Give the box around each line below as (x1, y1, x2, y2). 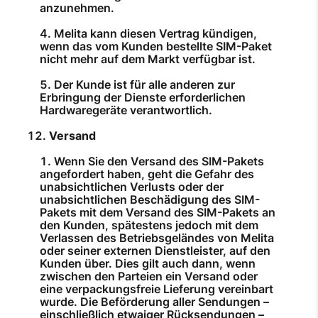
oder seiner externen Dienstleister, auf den (40, 243, 270, 258)
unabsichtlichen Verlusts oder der (40, 180, 224, 194)
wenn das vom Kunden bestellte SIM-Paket (40, 39, 272, 54)
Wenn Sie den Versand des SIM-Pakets (54, 154, 264, 169)
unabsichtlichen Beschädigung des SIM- (40, 192, 260, 207)
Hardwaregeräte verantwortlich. (40, 103, 212, 118)
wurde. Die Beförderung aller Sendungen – (40, 295, 269, 309)
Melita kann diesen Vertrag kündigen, (54, 26, 257, 41)
